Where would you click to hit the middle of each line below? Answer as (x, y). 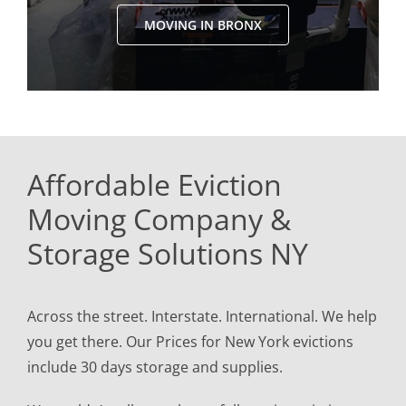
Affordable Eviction (154, 185)
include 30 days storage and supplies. (155, 367)
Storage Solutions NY (167, 254)
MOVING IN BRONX (203, 25)
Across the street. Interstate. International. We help (202, 316)
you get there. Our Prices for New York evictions (190, 341)
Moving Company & (159, 219)
